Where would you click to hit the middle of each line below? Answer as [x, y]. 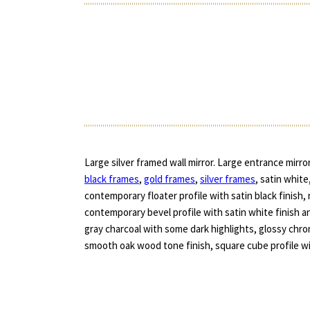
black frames [112, 179]
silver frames [228, 179]
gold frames [170, 179]
